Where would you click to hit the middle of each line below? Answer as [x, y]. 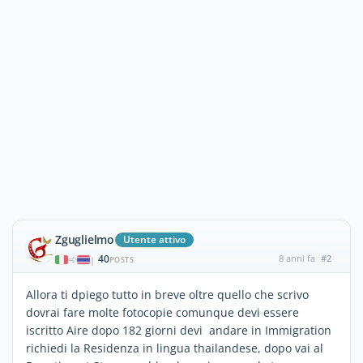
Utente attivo [154, 239]
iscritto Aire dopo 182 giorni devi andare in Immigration [179, 330]
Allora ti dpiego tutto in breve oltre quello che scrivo [167, 295]
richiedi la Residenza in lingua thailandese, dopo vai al [175, 348]
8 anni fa [297, 258]
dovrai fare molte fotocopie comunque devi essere [162, 312]
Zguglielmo [85, 239]
